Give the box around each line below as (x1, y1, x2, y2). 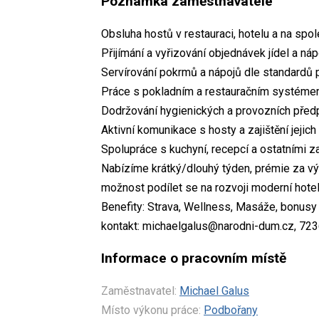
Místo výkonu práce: (101, 303, 201, 317)
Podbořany (204, 303, 258, 317)
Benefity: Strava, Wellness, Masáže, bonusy (101, 199, 317, 214)
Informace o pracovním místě (101, 249, 286, 266)
